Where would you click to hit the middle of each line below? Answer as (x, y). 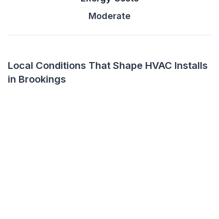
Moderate (109, 16)
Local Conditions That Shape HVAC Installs (108, 66)
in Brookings (37, 79)
